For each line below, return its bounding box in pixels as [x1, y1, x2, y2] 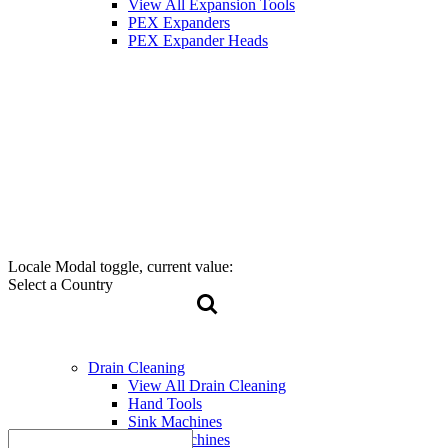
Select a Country [8, 276, 113, 293]
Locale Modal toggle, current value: [8, 258, 237, 275]
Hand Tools [128, 395, 202, 413]
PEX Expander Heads [128, 32, 268, 50]
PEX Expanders [128, 14, 230, 32]
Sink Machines [128, 413, 222, 431]
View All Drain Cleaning [128, 377, 286, 395]
